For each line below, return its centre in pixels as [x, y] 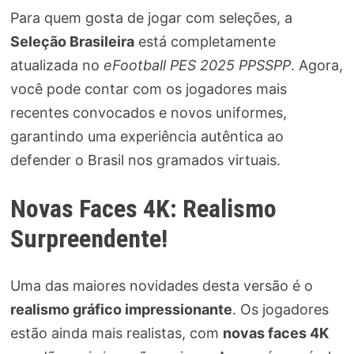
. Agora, [316, 65]
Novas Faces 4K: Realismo [143, 208]
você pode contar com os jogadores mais [148, 88]
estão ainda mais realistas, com [116, 333]
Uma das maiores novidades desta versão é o [161, 286]
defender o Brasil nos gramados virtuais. [145, 160]
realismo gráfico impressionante [121, 310]
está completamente [205, 41]
